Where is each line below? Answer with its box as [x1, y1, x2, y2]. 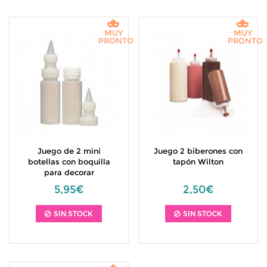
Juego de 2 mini [37, 146, 101, 156]
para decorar [44, 167, 94, 177]
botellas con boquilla [27, 157, 110, 166]
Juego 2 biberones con [154, 146, 243, 156]
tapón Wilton [173, 157, 223, 166]
